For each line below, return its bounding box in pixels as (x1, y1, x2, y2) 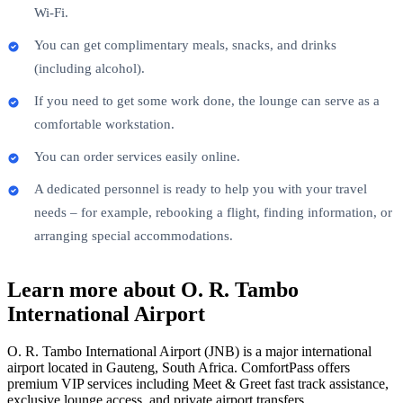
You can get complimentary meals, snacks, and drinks (34, 37, 336, 52)
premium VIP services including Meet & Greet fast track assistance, (7, 376, 389, 392)
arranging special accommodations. (34, 228, 233, 243)
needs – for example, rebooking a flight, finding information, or (34, 204, 392, 219)
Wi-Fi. (34, 4, 68, 20)
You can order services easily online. (34, 148, 240, 164)
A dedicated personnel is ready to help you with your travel (34, 181, 367, 196)
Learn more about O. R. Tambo (7, 277, 299, 301)
